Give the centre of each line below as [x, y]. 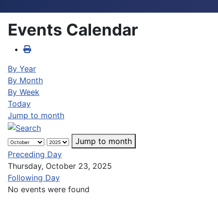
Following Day [34, 177]
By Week [24, 92]
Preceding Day [35, 154]
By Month [25, 80]
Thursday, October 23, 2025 [60, 166]
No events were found [49, 189]
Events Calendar [73, 30]
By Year [22, 69]
